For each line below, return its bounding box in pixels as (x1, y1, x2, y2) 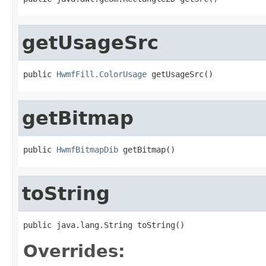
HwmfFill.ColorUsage (56, 69, 147, 79)
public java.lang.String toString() (23, 220, 185, 230)
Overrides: (23, 240, 125, 261)
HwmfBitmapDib (56, 144, 118, 154)
